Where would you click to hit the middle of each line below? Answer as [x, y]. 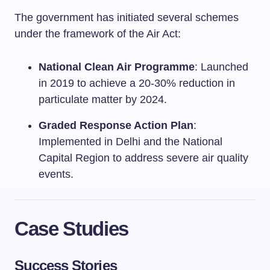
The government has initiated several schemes [127, 17]
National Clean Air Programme [117, 67]
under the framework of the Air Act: [98, 34]
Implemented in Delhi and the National [130, 142]
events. [56, 174]
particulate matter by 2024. [103, 99]
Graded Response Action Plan [116, 125]
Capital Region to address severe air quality [143, 158]
